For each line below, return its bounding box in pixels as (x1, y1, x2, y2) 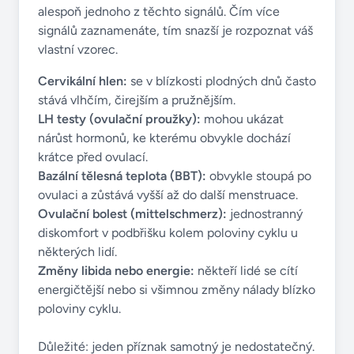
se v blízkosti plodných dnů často (127, 73, 316, 88)
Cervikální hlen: (38, 73, 127, 88)
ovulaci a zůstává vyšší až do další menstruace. (38, 187, 298, 202)
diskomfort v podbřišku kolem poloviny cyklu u (38, 225, 298, 240)
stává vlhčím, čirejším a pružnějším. (38, 92, 235, 107)
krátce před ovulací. (38, 149, 148, 164)
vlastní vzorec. (38, 42, 118, 57)
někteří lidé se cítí (194, 263, 298, 278)
